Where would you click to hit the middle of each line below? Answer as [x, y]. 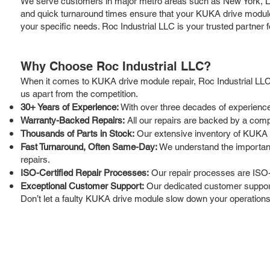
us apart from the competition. [79, 93]
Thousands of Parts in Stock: [77, 133]
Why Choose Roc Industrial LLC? [116, 66]
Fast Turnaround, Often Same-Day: [89, 146]
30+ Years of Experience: [70, 107]
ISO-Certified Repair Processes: [85, 172]
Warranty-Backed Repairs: [73, 120]
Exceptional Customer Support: [82, 186]
